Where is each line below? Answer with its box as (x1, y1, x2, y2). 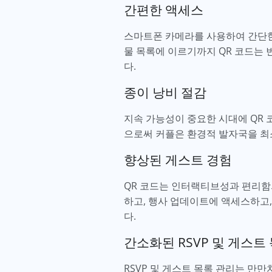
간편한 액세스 (124, 1, 206, 18)
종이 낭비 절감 (124, 84, 209, 101)
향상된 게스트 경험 (124, 151, 235, 168)
